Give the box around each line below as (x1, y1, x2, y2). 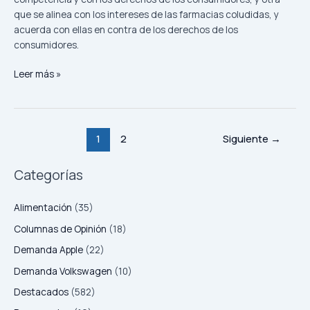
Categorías (14, 166, 83, 185)
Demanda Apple (14, 243, 83, 257)
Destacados (14, 285, 69, 299)
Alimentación (14, 201, 72, 215)
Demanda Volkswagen (14, 264, 112, 277)
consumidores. (14, 37, 79, 51)
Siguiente (223, 131, 271, 145)
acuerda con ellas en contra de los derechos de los (14, 22, 238, 36)
